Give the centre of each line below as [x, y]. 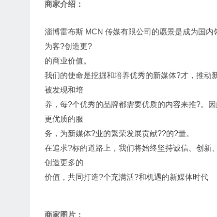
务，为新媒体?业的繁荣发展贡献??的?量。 [119, 133]
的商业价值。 [68, 61]
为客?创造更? [68, 46]
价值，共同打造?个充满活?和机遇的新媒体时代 [126, 177]
